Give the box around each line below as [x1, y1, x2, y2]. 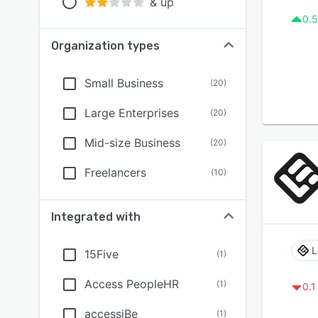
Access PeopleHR [84, 277, 179, 291]
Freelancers [84, 165, 146, 180]
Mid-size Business [84, 136, 180, 150]
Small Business [84, 76, 163, 90]
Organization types [51, 39, 160, 53]
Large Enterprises [84, 106, 179, 120]
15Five [84, 247, 119, 261]
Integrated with [51, 210, 141, 224]
